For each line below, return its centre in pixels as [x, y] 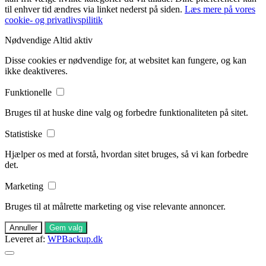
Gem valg [66, 228]
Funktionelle [29, 93]
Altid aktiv [73, 40]
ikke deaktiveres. [36, 71]
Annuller [23, 228]
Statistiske [25, 134]
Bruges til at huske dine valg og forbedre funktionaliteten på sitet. [126, 113]
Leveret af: [26, 239]
